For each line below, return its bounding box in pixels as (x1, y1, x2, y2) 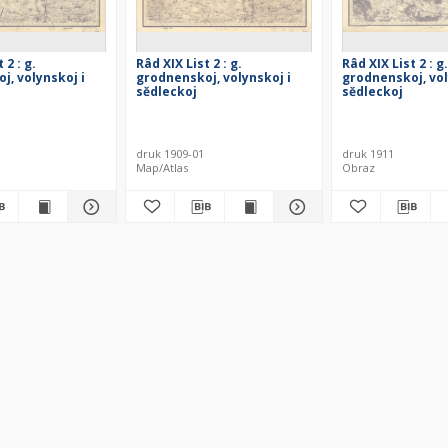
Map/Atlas (136, 160, 188, 175)
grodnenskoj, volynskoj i (136, 69, 291, 86)
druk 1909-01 (136, 146, 204, 161)
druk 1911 (342, 146, 394, 161)
